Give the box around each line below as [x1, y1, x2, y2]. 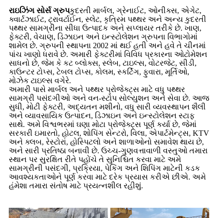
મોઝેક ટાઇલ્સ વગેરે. [9, 76, 71, 85]
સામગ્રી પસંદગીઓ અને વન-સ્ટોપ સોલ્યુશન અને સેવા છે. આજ [9, 93, 209, 102]
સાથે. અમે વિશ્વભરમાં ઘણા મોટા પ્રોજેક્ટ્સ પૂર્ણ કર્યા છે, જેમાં [9, 120, 197, 128]
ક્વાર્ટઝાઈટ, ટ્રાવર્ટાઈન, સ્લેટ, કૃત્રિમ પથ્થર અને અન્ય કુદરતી [9, 15, 206, 23]
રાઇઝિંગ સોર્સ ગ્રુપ [9, 6, 70, 15]
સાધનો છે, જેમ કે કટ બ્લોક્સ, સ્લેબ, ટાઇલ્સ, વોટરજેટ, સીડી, [9, 58, 197, 67]
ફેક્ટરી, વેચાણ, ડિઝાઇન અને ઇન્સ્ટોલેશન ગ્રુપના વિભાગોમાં [9, 32, 198, 41]
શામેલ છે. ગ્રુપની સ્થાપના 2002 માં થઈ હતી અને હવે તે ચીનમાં [9, 41, 206, 50]
